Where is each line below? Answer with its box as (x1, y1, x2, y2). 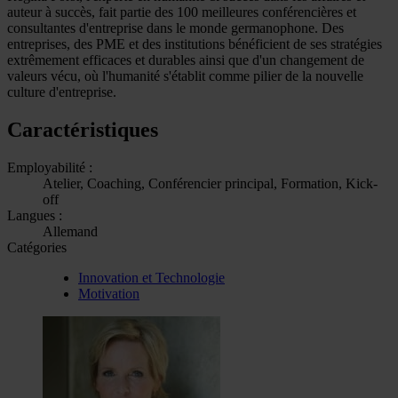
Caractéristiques (7, 117, 158, 141)
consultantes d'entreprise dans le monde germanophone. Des (7, 20, 344, 36)
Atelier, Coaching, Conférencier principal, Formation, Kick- (43, 175, 378, 191)
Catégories (7, 239, 67, 255)
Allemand (43, 223, 98, 239)
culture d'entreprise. (7, 84, 116, 99)
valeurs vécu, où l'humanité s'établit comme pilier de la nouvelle (7, 68, 363, 84)
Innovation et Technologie (78, 269, 225, 285)
